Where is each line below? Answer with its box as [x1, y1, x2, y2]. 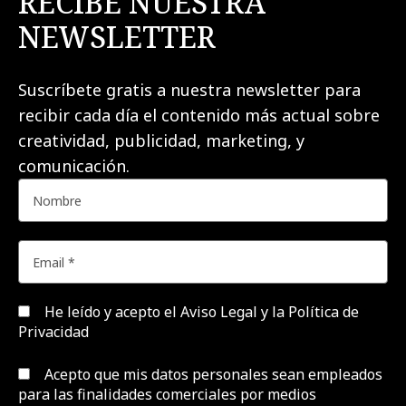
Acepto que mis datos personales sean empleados [41, 363, 382, 384]
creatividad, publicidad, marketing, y [18, 129, 304, 151]
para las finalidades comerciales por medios [18, 383, 316, 404]
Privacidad [18, 321, 89, 342]
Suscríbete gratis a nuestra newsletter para [18, 78, 361, 101]
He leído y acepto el [41, 301, 180, 322]
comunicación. [18, 154, 139, 177]
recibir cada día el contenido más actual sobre [18, 103, 380, 126]
